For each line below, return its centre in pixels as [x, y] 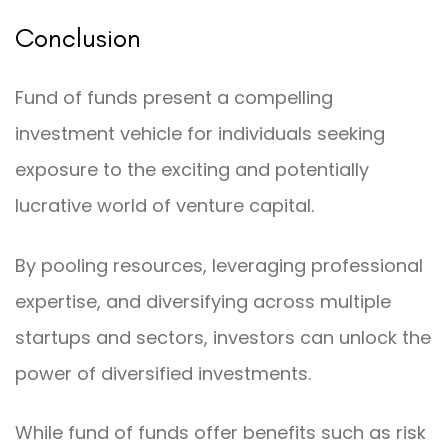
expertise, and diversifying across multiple [203, 301]
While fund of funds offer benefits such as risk [220, 432]
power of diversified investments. [163, 373]
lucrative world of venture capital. [164, 206]
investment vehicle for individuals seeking [200, 134]
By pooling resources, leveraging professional [219, 265]
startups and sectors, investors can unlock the [223, 337]
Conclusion [78, 37]
